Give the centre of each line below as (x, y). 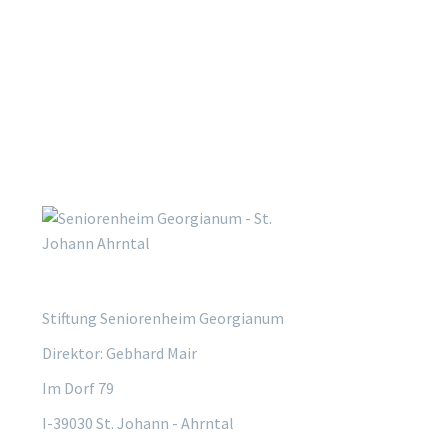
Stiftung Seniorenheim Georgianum (163, 318)
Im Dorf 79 (78, 388)
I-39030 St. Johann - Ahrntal (138, 423)
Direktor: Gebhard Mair (119, 353)
